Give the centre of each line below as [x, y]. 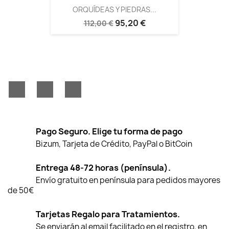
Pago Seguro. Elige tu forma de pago [109, 132]
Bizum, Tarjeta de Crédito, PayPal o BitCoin [114, 144]
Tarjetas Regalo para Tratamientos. [108, 214]
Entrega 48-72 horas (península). [103, 168]
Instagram [101, 86]
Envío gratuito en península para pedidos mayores [128, 180]
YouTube [70, 86]
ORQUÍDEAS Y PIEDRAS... [114, 9]
